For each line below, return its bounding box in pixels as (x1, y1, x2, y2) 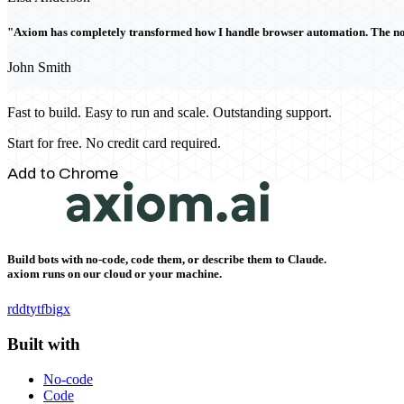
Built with (7, 335, 80, 354)
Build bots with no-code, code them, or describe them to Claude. (7, 252, 326, 267)
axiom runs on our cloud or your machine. (7, 267, 222, 281)
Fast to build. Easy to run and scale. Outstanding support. (7, 105, 332, 120)
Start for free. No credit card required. (7, 135, 221, 151)
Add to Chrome (7, 166, 118, 181)
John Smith (7, 60, 71, 75)
